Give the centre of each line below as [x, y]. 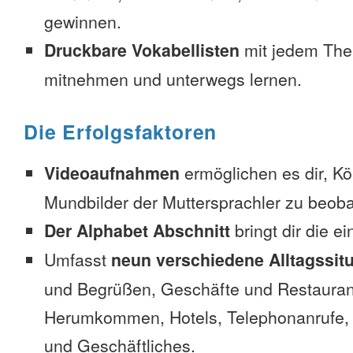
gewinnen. [83, 21]
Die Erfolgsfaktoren [121, 132]
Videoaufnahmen [112, 173]
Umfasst [78, 259]
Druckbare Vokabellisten [142, 50]
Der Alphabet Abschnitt [137, 230]
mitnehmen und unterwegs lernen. [173, 79]
